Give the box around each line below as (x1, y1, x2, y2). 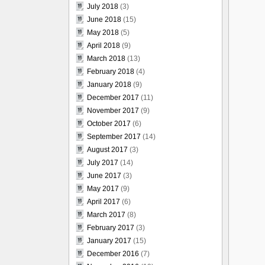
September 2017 (87, 132, 141, 141)
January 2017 (87, 237, 131, 245)
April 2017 (87, 198, 120, 206)
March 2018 (87, 54, 125, 63)
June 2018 (87, 15, 121, 24)
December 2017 (87, 93, 139, 102)
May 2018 (87, 28, 119, 37)
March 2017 (87, 211, 125, 219)
